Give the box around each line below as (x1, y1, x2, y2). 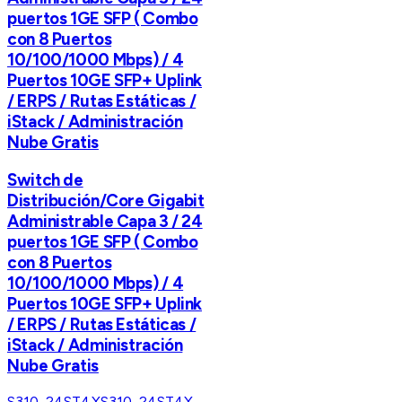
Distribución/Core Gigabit (7, 190, 205, 212)
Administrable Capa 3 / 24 (7, 211, 203, 232)
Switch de (7, 170, 83, 191)
